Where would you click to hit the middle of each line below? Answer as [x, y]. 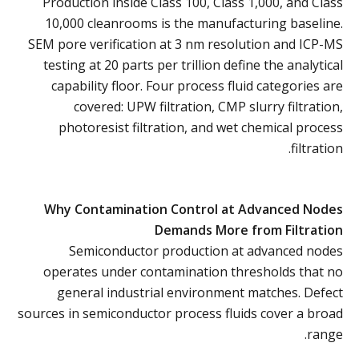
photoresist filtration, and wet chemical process [201, 127]
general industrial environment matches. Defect [200, 292]
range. [325, 334]
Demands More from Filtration [249, 230]
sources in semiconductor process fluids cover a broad [180, 313]
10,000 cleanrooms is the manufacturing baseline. [194, 23]
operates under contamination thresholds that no [193, 271]
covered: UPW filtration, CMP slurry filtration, [208, 106]
